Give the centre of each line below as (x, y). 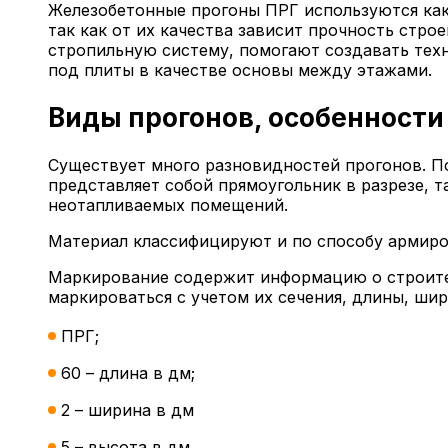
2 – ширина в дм (127, 409)
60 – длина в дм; (128, 372)
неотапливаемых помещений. (168, 204)
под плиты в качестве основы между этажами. (240, 70)
